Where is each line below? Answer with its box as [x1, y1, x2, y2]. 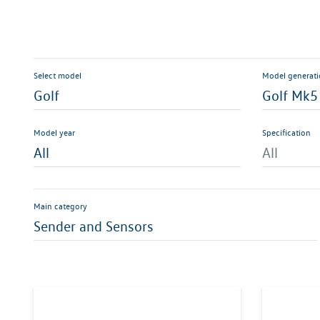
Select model [34, 70, 81, 81]
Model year [34, 127, 75, 138]
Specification [262, 127, 311, 138]
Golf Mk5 [262, 87, 318, 104]
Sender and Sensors [34, 218, 154, 235]
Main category [34, 201, 87, 211]
